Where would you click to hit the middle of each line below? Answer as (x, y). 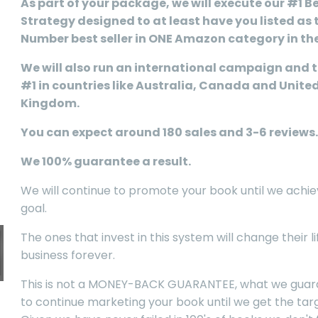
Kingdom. (50, 104)
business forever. (68, 256)
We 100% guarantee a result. (106, 162)
